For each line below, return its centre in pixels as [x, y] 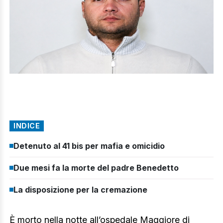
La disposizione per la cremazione [80, 189]
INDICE [27, 125]
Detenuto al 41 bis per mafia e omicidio [89, 146]
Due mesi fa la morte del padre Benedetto [96, 167]
